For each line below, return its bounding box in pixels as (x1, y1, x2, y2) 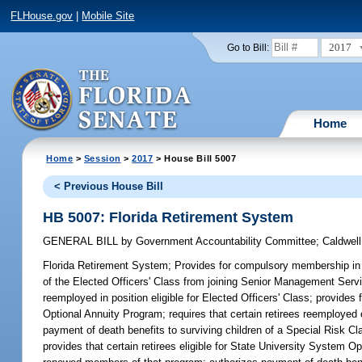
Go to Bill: (226, 42, 269, 53)
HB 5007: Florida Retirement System (43, 208, 294, 225)
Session (83, 153, 121, 163)
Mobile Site (82, 10, 135, 23)
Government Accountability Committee (133, 235, 317, 248)
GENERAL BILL (43, 235, 122, 248)
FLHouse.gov (11, 10, 74, 23)
